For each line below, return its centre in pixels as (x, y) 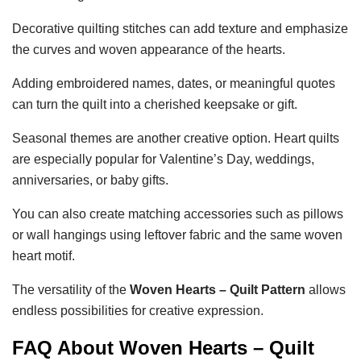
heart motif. (44, 256)
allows (326, 290)
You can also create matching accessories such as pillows (178, 214)
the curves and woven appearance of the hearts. (149, 50)
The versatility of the (71, 290)
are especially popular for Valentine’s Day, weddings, (163, 160)
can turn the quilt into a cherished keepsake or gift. (155, 105)
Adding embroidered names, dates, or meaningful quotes (174, 84)
